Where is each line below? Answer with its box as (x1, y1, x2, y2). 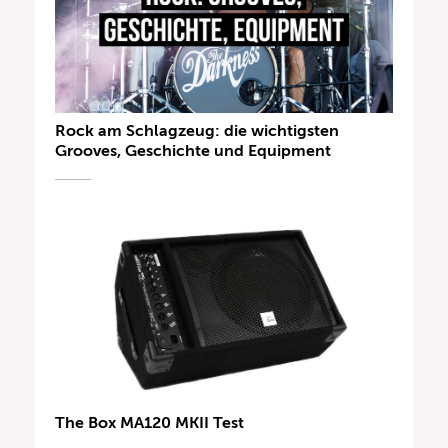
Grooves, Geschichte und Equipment (55, 141, 331, 160)
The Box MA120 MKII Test (55, 414, 244, 433)
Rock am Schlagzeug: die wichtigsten (55, 121, 339, 140)
